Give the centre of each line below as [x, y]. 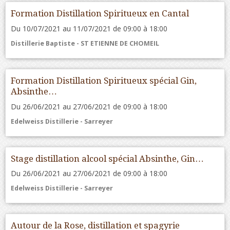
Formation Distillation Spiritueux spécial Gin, [104, 80]
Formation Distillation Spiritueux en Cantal [100, 13]
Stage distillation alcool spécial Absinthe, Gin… [107, 158]
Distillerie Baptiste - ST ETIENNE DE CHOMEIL [85, 43]
